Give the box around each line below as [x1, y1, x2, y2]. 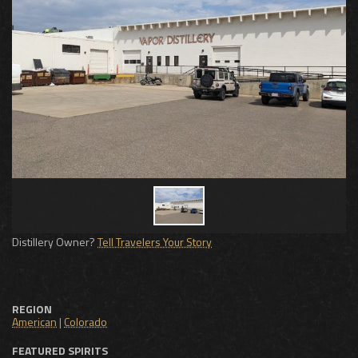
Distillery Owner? [12, 233, 97, 250]
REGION [12, 300, 52, 317]
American [12, 312, 57, 330]
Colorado [64, 312, 107, 330]
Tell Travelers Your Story [97, 233, 212, 250]
